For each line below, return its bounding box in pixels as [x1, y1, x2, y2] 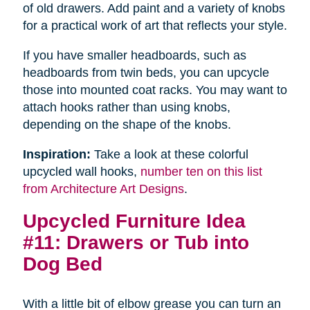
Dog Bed [22, 253, 102, 275]
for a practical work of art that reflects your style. [22, 19, 287, 33]
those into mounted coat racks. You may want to [22, 83, 287, 98]
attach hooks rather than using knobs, [22, 100, 230, 115]
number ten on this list [140, 165, 262, 179]
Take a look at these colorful [90, 147, 248, 162]
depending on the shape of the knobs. [22, 118, 231, 132]
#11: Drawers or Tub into [22, 231, 249, 254]
